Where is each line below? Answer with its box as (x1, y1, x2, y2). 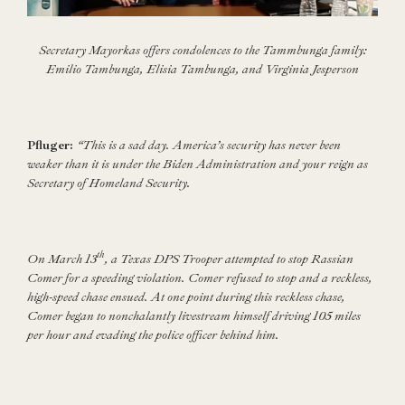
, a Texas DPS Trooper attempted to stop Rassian (105, 250, 353, 267)
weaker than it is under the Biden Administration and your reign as (27, 155, 368, 172)
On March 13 (27, 250, 97, 267)
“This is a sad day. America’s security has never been (77, 137, 341, 153)
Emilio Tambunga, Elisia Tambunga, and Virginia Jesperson (46, 61, 359, 77)
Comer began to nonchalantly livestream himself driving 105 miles (27, 307, 361, 324)
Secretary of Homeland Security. (27, 174, 191, 191)
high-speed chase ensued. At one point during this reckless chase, (27, 288, 345, 305)
